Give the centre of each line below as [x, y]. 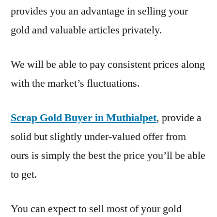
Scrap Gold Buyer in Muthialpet [84, 117]
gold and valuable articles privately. [86, 30]
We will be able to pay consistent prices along [108, 64]
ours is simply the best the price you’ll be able [108, 155]
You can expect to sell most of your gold [96, 209]
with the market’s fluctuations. [75, 83]
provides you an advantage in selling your [99, 11]
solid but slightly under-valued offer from [98, 136]
